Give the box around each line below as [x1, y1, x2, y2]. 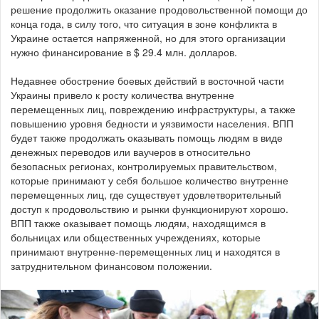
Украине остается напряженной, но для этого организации [11, 31, 286, 46]
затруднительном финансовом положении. [11, 258, 212, 273]
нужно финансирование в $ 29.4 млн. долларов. [11, 45, 237, 60]
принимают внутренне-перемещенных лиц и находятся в [11, 244, 280, 259]
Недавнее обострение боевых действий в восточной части [11, 73, 284, 88]
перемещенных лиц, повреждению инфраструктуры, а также [11, 102, 296, 117]
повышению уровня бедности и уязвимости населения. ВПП [11, 116, 293, 131]
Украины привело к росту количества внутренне [11, 88, 234, 103]
